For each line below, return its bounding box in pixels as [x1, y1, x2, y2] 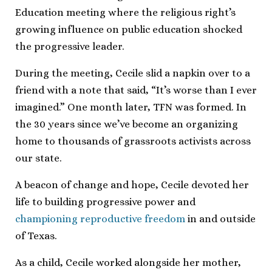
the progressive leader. [15, 40, 124, 52]
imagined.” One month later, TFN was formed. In [15, 101, 246, 113]
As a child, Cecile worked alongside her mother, [15, 256, 241, 268]
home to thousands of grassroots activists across [15, 135, 251, 147]
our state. [15, 152, 62, 164]
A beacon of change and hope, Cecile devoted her [15, 178, 249, 191]
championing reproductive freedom [15, 212, 185, 225]
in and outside [185, 212, 256, 225]
